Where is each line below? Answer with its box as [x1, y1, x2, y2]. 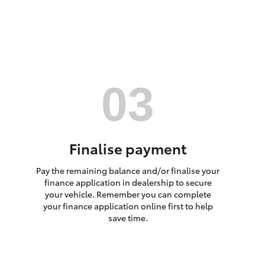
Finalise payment [69, 138, 187, 158]
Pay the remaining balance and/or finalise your [36, 164, 219, 176]
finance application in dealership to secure [44, 176, 212, 188]
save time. [108, 211, 148, 224]
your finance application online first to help [43, 199, 213, 212]
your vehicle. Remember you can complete [44, 188, 211, 200]
